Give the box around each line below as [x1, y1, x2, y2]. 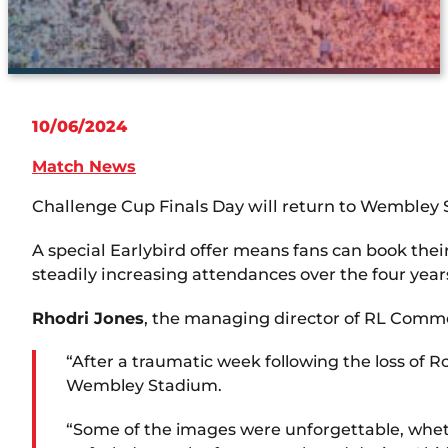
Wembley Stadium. [66, 375, 222, 395]
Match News [32, 155, 136, 176]
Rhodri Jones [32, 307, 144, 328]
